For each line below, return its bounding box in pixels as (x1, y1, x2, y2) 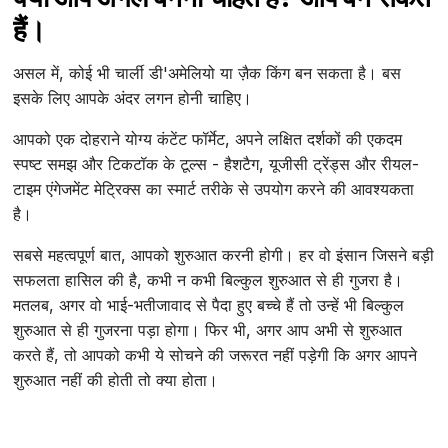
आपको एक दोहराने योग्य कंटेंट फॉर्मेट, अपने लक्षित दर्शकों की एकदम (13, 129, 403, 150)
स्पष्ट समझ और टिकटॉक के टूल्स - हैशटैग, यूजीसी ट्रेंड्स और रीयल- (13, 154, 420, 175)
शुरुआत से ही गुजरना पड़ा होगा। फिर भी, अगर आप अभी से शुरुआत (13, 320, 403, 341)
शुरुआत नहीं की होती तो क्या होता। (13, 370, 219, 391)
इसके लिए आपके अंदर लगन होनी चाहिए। (13, 88, 253, 109)
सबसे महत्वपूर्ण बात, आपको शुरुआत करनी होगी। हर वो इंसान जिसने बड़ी (13, 245, 435, 266)
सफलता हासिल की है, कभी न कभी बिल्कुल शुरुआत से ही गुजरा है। (13, 270, 404, 291)
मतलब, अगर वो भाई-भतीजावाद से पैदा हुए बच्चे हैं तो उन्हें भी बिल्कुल (13, 295, 405, 316)
